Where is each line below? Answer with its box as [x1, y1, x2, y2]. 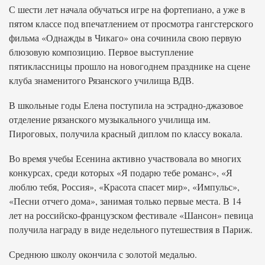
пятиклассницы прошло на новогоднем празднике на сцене [9, 60, 250, 72]
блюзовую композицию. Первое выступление [9, 46, 193, 58]
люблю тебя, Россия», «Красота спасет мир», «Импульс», [9, 180, 240, 193]
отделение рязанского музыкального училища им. [9, 113, 211, 125]
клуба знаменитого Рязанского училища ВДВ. [9, 74, 194, 86]
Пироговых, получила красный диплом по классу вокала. [9, 127, 243, 140]
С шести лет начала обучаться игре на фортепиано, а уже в [9, 3, 245, 15]
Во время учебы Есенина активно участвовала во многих [9, 152, 241, 164]
